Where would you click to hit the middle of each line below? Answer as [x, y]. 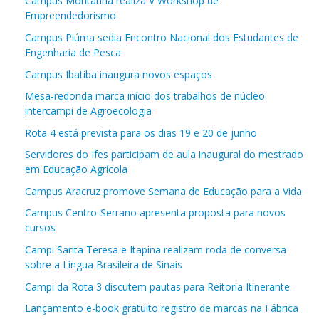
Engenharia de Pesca [73, 52]
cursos [40, 227]
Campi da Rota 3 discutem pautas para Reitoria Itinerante [157, 286]
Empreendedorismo [70, 15]
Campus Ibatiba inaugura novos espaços [119, 74]
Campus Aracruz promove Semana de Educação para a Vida [163, 191]
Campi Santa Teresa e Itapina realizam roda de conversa [156, 249]
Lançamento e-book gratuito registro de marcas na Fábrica [162, 308]
